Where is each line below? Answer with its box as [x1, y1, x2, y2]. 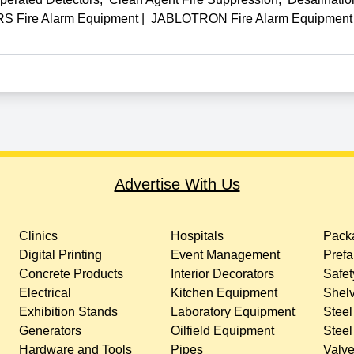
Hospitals [171, 228, 224, 243]
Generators [18, 323, 81, 337]
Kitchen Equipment [171, 285, 278, 299]
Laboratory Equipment [171, 304, 296, 318]
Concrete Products [18, 266, 123, 281]
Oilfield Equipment [171, 323, 275, 337]
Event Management [171, 247, 281, 262]
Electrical [18, 285, 71, 299]
